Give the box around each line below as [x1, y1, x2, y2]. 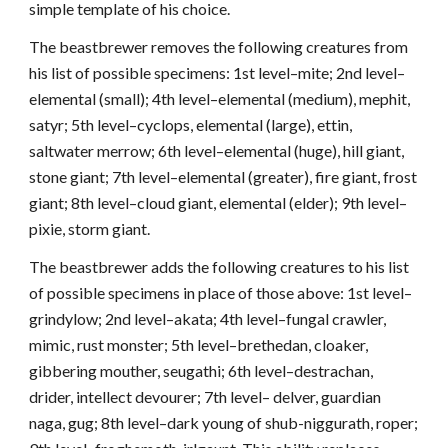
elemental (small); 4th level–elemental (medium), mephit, [29, 89, 411, 108]
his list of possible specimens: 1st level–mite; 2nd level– [29, 63, 406, 82]
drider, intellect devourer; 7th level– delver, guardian [29, 387, 382, 406]
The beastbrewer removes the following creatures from [29, 37, 409, 56]
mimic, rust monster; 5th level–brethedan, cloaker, [29, 335, 369, 354]
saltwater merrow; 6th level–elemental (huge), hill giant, [29, 141, 405, 160]
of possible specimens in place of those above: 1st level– [29, 283, 413, 302]
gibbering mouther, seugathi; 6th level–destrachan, [29, 361, 374, 380]
